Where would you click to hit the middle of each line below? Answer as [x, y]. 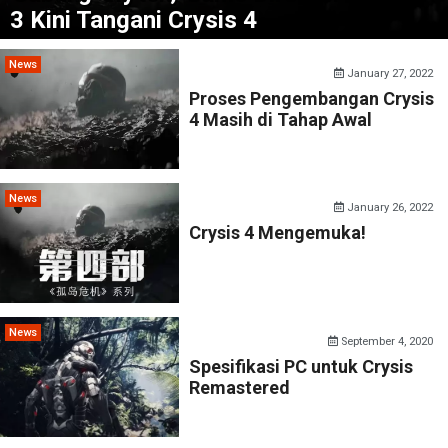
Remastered [240, 387]
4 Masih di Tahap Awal [281, 119]
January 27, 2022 [389, 73]
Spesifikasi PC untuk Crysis [301, 366]
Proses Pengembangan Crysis [312, 98]
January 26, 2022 [389, 207]
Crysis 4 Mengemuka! [278, 232]
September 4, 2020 [386, 341]
